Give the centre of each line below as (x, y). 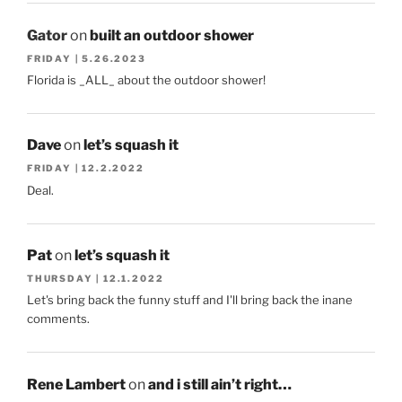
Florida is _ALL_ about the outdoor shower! (146, 79)
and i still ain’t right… (220, 384)
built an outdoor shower (172, 35)
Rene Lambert (76, 384)
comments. (58, 319)
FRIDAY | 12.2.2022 (86, 168)
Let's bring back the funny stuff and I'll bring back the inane (190, 300)
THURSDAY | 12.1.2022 (96, 279)
